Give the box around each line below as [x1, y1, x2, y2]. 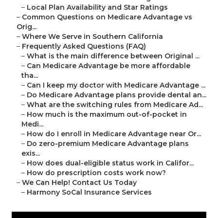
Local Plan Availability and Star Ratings [27, 3, 168, 12]
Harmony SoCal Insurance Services [27, 188, 152, 197]
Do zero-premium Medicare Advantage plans [27, 139, 189, 148]
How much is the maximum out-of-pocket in [27, 110, 187, 119]
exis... [21, 149, 40, 158]
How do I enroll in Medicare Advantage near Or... [27, 129, 201, 139]
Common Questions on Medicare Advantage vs [22, 13, 192, 22]
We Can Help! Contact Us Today [22, 178, 137, 187]
